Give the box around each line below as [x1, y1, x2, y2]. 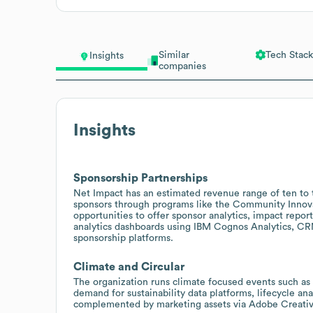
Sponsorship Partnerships [73, 172, 208, 184]
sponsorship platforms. [73, 233, 173, 243]
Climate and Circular [73, 261, 184, 272]
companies [158, 61, 206, 71]
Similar [158, 50, 189, 60]
